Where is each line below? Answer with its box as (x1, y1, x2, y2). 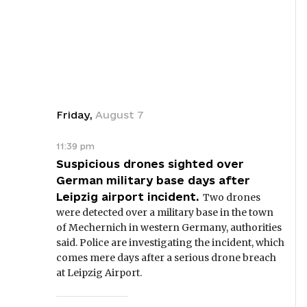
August (95, 109, 134, 121)
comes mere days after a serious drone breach (56, 251, 276, 264)
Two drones (203, 191, 260, 204)
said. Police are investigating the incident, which (56, 236, 284, 249)
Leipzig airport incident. (56, 191, 199, 203)
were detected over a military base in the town (56, 206, 273, 219)
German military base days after (56, 174, 250, 186)
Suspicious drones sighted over (56, 158, 244, 170)
